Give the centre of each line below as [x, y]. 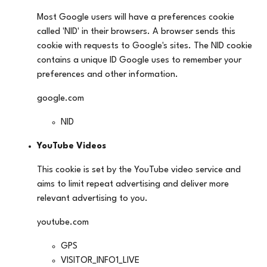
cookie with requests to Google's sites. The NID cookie [145, 46]
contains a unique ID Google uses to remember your [139, 61]
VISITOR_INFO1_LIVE [100, 261]
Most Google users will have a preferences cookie [136, 18]
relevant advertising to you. [93, 199]
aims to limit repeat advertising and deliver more [133, 185]
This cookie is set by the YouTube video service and [139, 170]
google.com [61, 99]
